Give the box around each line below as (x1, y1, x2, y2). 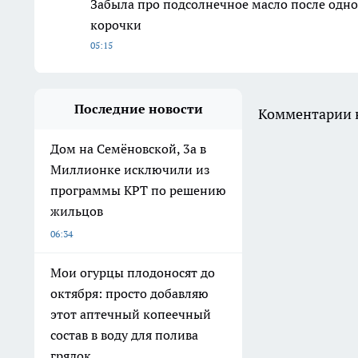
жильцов (50, 203, 103, 220)
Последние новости (74, 101, 203, 117)
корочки (90, 17, 141, 34)
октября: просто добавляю (50, 285, 209, 302)
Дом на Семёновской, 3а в (50, 141, 206, 157)
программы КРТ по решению (50, 182, 226, 199)
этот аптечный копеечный (50, 306, 211, 323)
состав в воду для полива (50, 327, 198, 344)
